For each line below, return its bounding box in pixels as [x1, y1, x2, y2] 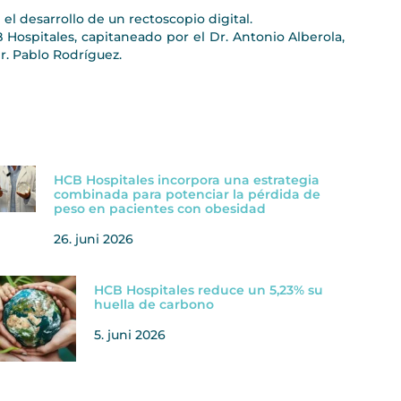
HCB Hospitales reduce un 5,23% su [93, 282, 323, 299]
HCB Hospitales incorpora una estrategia [54, 172, 320, 189]
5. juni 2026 [93, 327, 166, 344]
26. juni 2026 [54, 231, 134, 248]
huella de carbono [93, 296, 214, 313]
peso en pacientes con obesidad [54, 200, 267, 218]
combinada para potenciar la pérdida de [54, 186, 321, 203]
